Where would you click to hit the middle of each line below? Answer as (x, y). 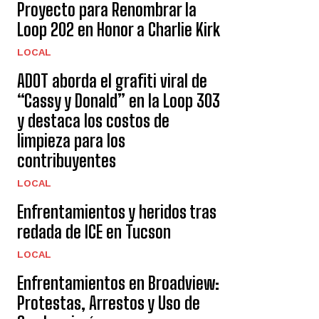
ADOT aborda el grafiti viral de (112, 81)
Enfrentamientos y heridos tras (117, 212)
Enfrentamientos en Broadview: (118, 283)
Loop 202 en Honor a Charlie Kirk (119, 30)
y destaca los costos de (93, 121)
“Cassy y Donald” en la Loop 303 (119, 101)
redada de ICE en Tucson (94, 232)
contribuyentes (67, 161)
